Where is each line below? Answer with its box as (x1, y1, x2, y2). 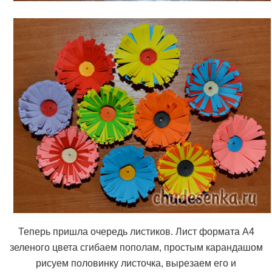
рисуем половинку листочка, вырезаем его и (36, 258, 236, 269)
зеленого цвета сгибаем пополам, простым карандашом (9, 242, 263, 253)
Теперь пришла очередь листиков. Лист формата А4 (18, 226, 254, 237)
